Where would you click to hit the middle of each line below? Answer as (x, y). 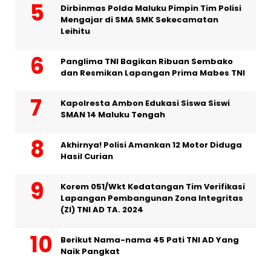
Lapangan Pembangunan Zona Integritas (152, 198)
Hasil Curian (87, 157)
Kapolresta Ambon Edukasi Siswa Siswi (145, 103)
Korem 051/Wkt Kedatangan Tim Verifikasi (153, 187)
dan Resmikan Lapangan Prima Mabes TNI (153, 73)
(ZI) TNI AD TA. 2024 (102, 210)
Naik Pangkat (90, 252)
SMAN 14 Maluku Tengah (113, 115)
